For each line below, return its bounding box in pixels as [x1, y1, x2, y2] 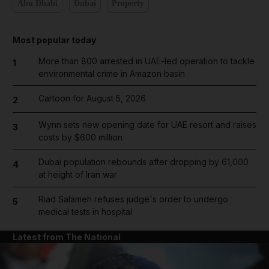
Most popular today [13, 34, 96, 45]
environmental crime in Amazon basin [38, 68, 185, 79]
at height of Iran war [38, 169, 117, 180]
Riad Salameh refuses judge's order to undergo [38, 194, 228, 204]
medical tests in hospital [38, 207, 132, 217]
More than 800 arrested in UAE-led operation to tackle [38, 55, 255, 66]
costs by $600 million [38, 132, 122, 142]
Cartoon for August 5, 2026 [38, 92, 146, 103]
